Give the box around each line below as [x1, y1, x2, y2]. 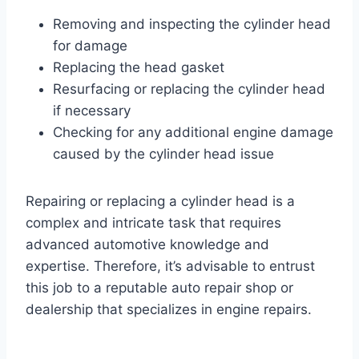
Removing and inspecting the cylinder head [53, 15, 331, 32]
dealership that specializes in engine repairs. [26, 301, 312, 317]
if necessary [53, 102, 131, 119]
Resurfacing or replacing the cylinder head [53, 80, 325, 97]
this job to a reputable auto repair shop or [26, 279, 293, 296]
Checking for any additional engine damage [53, 123, 333, 140]
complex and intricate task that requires [26, 214, 281, 231]
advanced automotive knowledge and [26, 236, 269, 252]
